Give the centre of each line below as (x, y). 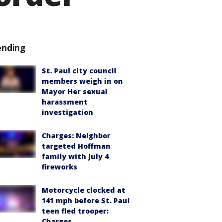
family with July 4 (75, 156)
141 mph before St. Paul (86, 200)
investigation (67, 112)
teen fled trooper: (75, 211)
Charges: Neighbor (76, 136)
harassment (65, 102)
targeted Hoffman (76, 146)
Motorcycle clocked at (83, 190)
